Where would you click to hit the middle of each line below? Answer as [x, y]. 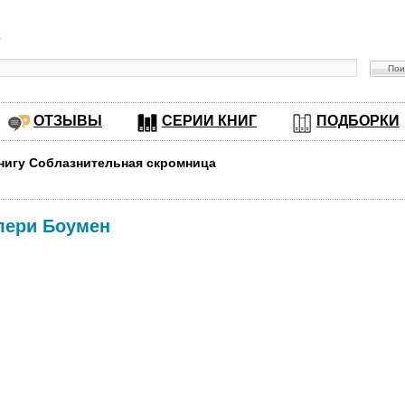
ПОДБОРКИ [358, 121]
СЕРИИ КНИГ [209, 121]
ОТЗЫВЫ [67, 121]
